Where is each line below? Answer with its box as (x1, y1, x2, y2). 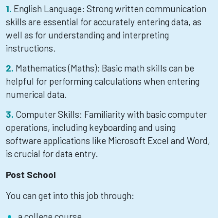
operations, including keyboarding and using (6, 122, 176, 133)
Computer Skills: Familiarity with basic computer (16, 109, 207, 120)
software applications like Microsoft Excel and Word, (6, 135, 210, 146)
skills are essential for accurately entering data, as (6, 16, 201, 27)
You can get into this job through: (6, 190, 134, 201)
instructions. (6, 42, 56, 54)
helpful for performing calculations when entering (6, 75, 200, 87)
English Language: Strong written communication (14, 3, 206, 14)
